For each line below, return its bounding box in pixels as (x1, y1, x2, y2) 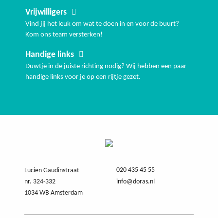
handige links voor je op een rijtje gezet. (25, 73, 142, 81)
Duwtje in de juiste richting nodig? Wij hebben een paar (25, 63, 186, 71)
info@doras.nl (116, 178, 155, 186)
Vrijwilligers (25, 8, 67, 18)
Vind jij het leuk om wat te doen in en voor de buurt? (25, 20, 179, 28)
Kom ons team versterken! (25, 31, 103, 39)
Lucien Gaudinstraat (24, 167, 79, 175)
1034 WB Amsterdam (24, 189, 83, 197)
